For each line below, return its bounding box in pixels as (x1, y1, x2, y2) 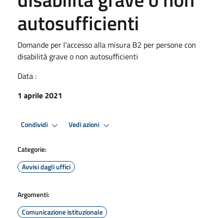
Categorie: (18, 144, 46, 154)
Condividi (21, 119, 49, 130)
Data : (18, 70, 36, 82)
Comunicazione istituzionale (22, 206, 103, 217)
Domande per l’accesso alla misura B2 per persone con (18, 38, 196, 51)
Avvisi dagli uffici (22, 161, 71, 172)
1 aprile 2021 (18, 89, 62, 101)
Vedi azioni (69, 119, 101, 130)
